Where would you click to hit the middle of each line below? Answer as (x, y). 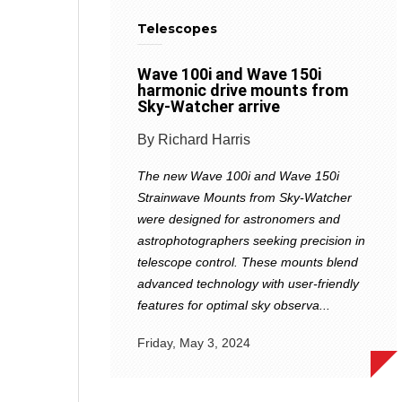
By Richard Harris (194, 139)
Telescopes (177, 28)
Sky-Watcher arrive (209, 106)
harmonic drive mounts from (243, 90)
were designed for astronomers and (239, 218)
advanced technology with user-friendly (248, 283)
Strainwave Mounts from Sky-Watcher (245, 197)
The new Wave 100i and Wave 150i (238, 175)
